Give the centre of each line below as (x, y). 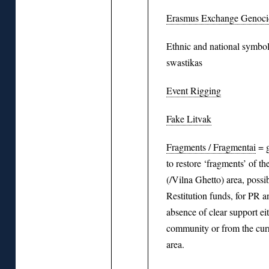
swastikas (184, 62)
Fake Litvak (189, 118)
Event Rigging (194, 90)
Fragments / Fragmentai (211, 147)
